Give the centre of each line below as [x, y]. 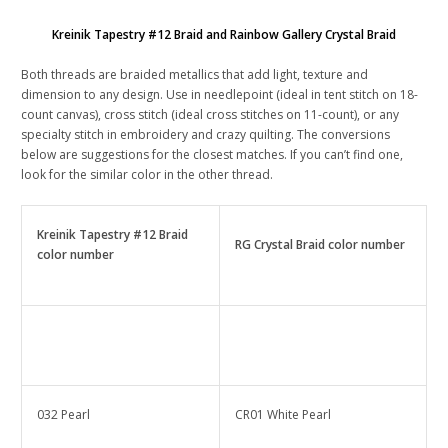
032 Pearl [63, 415]
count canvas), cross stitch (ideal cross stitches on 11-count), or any [210, 115]
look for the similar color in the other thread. [147, 175]
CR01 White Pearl [283, 415]
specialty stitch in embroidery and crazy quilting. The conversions [205, 135]
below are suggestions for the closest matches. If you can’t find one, [212, 155]
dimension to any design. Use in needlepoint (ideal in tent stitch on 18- [219, 95]
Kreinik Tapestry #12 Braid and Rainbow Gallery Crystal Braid [224, 35]
